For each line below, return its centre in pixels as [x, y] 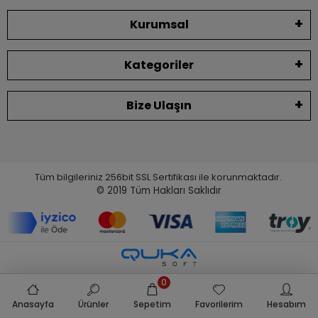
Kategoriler [159, 65]
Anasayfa [33, 304]
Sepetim [152, 304]
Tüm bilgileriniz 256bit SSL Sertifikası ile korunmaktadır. [159, 177]
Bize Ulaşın [159, 105]
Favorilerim [219, 304]
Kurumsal [159, 24]
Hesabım [286, 304]
